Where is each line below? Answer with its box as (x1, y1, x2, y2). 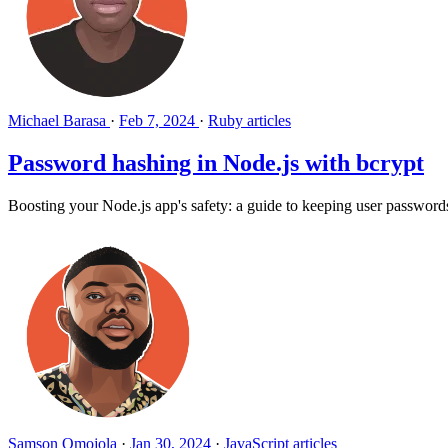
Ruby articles (208, 112, 291, 130)
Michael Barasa (8, 112, 110, 130)
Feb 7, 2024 (119, 112, 195, 130)
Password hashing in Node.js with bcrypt (8, 149, 424, 176)
